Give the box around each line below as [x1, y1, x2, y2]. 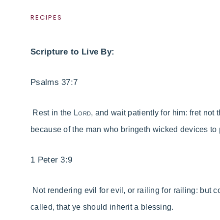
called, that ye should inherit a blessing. [30, 203, 174, 212]
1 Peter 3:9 [30, 155, 73, 165]
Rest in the [32, 109, 74, 117]
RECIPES [30, 13, 62, 23]
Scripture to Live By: [30, 47, 115, 57]
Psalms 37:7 [30, 78, 78, 87]
